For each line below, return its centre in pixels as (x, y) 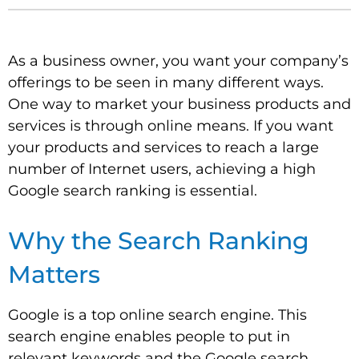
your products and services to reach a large (163, 147)
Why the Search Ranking (159, 241)
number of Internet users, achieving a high (162, 169)
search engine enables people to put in (149, 337)
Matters (54, 274)
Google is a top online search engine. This (157, 315)
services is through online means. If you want (171, 126)
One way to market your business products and (179, 104)
